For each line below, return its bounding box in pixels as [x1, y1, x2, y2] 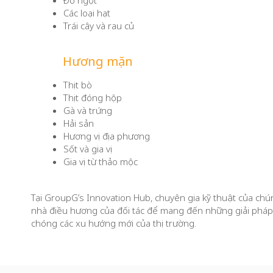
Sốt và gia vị [63, 143, 112, 155]
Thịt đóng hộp [63, 91, 122, 104]
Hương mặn [63, 53, 133, 69]
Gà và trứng [63, 104, 112, 116]
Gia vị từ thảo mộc [63, 155, 138, 168]
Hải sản [63, 117, 94, 129]
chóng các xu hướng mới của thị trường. [31, 217, 196, 229]
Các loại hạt [63, 7, 110, 19]
